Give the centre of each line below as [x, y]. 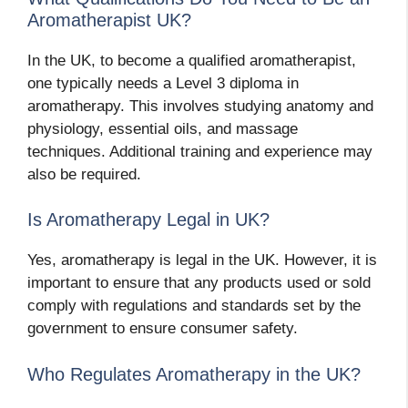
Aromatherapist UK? [109, 20]
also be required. [84, 174]
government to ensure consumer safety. [163, 329]
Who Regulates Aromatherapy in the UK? [194, 374]
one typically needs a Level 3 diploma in [163, 83]
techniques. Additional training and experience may [200, 151]
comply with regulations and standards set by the [194, 306]
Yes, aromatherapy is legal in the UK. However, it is [202, 260]
